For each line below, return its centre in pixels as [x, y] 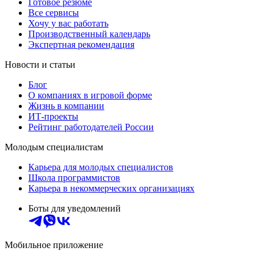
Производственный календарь [89, 34]
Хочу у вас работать [68, 23]
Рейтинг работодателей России [91, 127]
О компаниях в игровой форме [90, 95]
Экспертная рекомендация [81, 44]
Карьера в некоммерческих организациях [111, 188]
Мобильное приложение [54, 245]
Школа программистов [74, 177]
